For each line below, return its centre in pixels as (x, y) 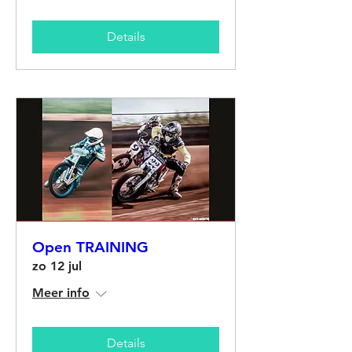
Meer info (61, 292)
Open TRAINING (90, 247)
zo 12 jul (57, 266)
